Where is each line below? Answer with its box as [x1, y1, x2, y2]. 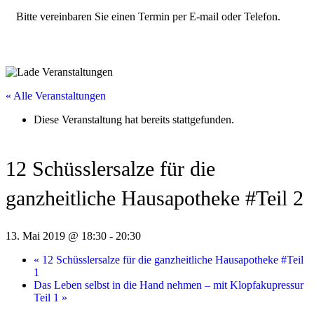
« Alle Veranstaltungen [6, 89, 106, 102]
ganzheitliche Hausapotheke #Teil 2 [6, 186, 303, 210]
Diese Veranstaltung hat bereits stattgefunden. [34, 113, 234, 125]
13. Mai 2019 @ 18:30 [6, 229, 107, 242]
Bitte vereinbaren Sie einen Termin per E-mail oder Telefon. [16, 10, 280, 22]
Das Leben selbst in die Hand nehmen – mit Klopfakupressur [34, 278, 303, 291]
